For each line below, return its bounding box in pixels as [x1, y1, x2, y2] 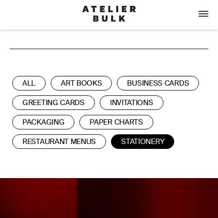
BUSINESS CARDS [127, 78, 189, 89]
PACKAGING [22, 117, 65, 127]
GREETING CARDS [22, 98, 85, 108]
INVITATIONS [109, 98, 153, 108]
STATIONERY [121, 137, 164, 147]
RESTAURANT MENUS [22, 137, 96, 147]
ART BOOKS [61, 78, 102, 89]
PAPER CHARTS [90, 117, 143, 127]
